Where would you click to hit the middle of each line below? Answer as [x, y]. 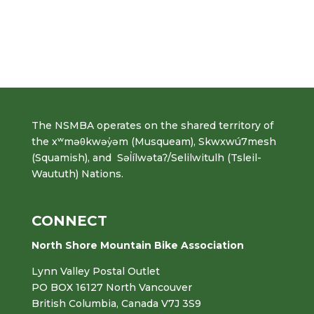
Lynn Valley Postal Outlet [95, 272]
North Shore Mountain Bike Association [137, 246]
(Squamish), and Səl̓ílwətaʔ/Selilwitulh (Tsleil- [146, 158]
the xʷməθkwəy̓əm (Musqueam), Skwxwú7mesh [153, 142]
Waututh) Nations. [77, 174]
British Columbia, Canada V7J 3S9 [116, 304]
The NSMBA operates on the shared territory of [152, 125]
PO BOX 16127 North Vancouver [111, 288]
